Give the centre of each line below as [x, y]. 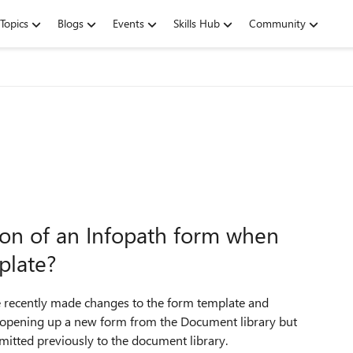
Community [277, 23]
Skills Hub [197, 23]
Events [128, 23]
